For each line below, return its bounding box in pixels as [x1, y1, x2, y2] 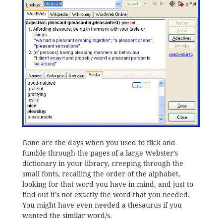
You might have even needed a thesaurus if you [22, 200, 182, 210]
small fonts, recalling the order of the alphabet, [22, 169, 180, 178]
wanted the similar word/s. [22, 211, 112, 220]
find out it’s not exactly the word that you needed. [22, 190, 190, 199]
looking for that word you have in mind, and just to [22, 179, 193, 189]
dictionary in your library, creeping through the [22, 159, 183, 168]
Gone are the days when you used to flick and [22, 138, 175, 147]
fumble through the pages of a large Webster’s [22, 148, 178, 158]
